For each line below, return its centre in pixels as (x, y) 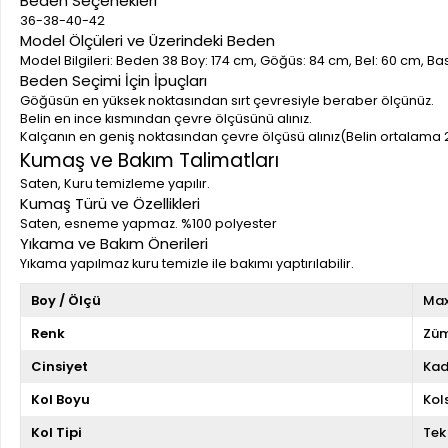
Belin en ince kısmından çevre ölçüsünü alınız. (166, 118)
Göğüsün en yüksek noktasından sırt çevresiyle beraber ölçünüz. (227, 100)
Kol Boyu (60, 399)
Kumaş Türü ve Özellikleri (110, 203)
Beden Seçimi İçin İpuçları (113, 80)
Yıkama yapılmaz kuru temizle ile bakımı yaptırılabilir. (187, 263)
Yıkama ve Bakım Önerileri (114, 243)
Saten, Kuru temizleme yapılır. (115, 183)
